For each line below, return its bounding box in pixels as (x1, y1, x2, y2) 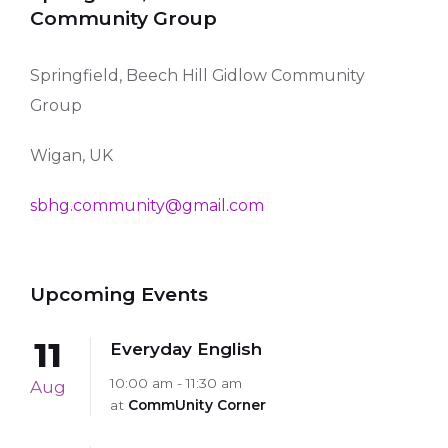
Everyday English (110, 338, 262, 359)
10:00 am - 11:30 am (110, 374, 242, 391)
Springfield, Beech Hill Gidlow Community (30, 65, 365, 85)
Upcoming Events (30, 281, 208, 306)
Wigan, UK (30, 145, 113, 165)
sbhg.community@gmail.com (30, 195, 264, 215)
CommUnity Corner (128, 396, 266, 413)
